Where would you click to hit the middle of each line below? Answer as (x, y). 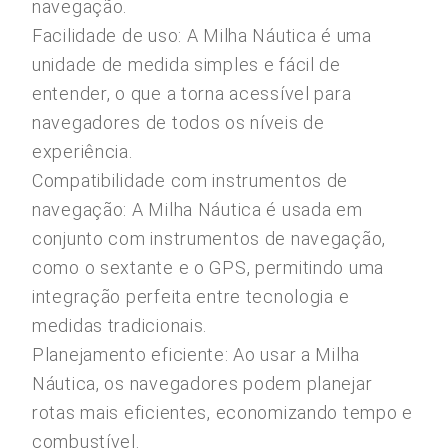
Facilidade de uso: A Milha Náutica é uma (202, 35)
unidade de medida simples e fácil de (186, 64)
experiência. (82, 151)
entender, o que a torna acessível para (192, 93)
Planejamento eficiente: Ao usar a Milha (196, 354)
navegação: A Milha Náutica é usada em (197, 209)
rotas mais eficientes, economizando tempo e (222, 412)
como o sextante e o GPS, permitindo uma (208, 267)
